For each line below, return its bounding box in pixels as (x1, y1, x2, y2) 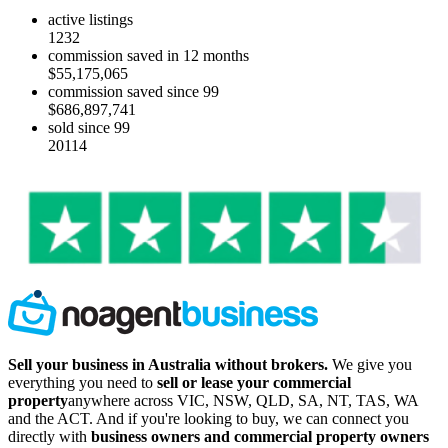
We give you (328, 356, 412, 374)
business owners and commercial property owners (91, 428, 429, 446)
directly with (8, 428, 87, 446)
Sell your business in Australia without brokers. (8, 356, 328, 374)
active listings (48, 11, 133, 29)
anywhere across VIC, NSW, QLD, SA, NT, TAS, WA (68, 392, 418, 410)
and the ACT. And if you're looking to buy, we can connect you (8, 410, 409, 428)
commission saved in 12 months (48, 47, 249, 65)
